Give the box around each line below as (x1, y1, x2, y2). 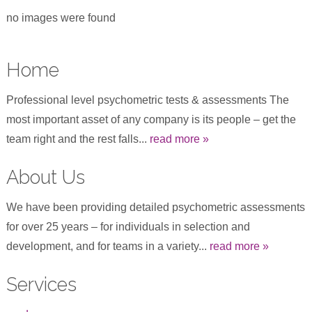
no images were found (6, 11, 116, 24)
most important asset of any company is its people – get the (6, 113, 296, 125)
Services (6, 272, 77, 295)
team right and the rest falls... (6, 132, 150, 145)
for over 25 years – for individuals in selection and (6, 220, 250, 233)
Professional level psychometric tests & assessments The (6, 93, 289, 106)
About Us (6, 165, 85, 188)
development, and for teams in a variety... (6, 240, 210, 252)
